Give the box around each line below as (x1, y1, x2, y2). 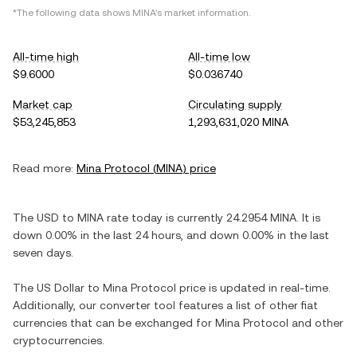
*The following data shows (13, 7, 132, 18)
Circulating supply (188, 98, 282, 111)
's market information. (155, 7, 250, 18)
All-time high (13, 50, 79, 63)
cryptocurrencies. (13, 334, 104, 347)
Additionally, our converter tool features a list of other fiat (13, 299, 318, 312)
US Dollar (37, 281, 84, 294)
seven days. (13, 246, 73, 259)
